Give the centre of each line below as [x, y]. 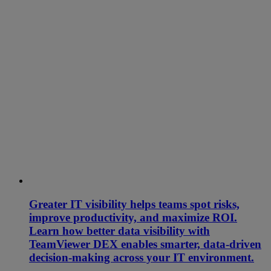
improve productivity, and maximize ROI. [133, 217]
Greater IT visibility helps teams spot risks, [134, 204]
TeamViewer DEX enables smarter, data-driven [145, 244]
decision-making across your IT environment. [142, 257]
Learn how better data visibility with [119, 230]
